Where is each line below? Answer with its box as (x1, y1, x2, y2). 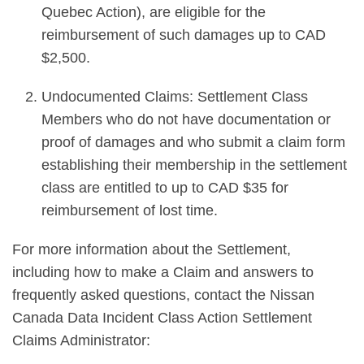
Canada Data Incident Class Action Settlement (12, 310, 312, 326)
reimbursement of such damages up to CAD (41, 27, 326, 43)
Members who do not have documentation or (41, 111, 331, 128)
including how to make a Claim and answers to (12, 264, 314, 280)
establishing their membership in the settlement (41, 157, 347, 173)
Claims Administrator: (12, 332, 150, 349)
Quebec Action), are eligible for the (41, 4, 266, 20)
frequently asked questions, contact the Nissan (12, 287, 314, 303)
